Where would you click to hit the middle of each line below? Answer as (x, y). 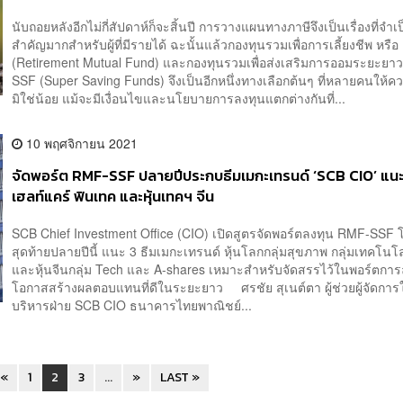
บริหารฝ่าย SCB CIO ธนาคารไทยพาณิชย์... (132, 305)
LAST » (179, 378)
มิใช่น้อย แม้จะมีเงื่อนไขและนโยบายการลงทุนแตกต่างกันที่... (179, 98)
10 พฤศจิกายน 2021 (81, 143)
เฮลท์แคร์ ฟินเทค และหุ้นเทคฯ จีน (113, 196)
